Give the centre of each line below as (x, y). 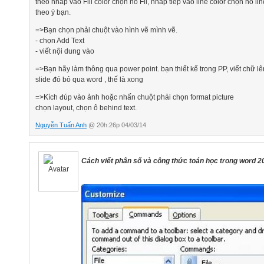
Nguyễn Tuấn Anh (61, 125)
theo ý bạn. (53, 12)
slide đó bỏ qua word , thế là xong (89, 79)
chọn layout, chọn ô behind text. (86, 108)
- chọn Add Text (60, 40)
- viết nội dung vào (65, 51)
